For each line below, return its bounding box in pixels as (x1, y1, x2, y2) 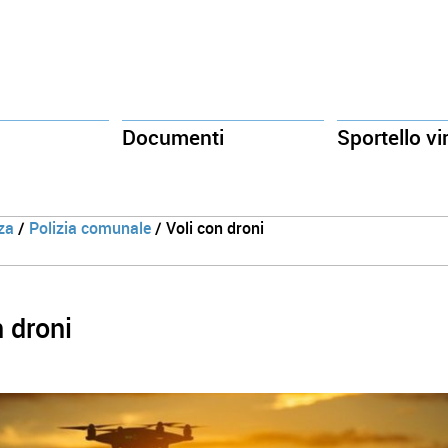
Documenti (121, 125, 224, 151)
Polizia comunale (28, 219, 151, 239)
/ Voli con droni (150, 219, 264, 239)
